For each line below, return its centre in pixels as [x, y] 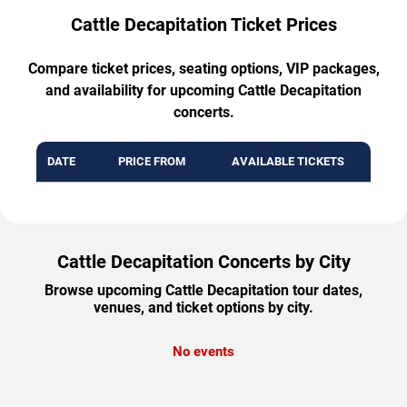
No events [203, 352]
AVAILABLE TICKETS [288, 162]
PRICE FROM [151, 162]
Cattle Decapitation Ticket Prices [203, 25]
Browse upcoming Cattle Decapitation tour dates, [203, 291]
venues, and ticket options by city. [203, 308]
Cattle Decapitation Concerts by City [203, 262]
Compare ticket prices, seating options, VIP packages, [203, 69]
